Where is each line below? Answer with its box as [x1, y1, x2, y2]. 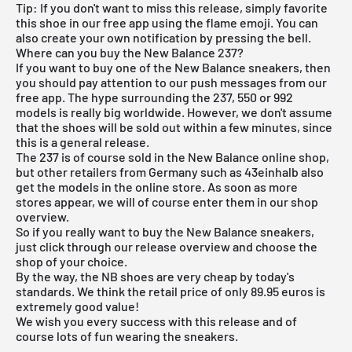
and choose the [230, 238, 317, 254]
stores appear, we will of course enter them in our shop [16, 193, 318, 209]
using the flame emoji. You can [149, 14, 318, 30]
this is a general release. [16, 134, 149, 149]
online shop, [259, 148, 329, 164]
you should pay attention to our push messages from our [16, 74, 327, 90]
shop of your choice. [16, 253, 127, 269]
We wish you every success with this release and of [16, 313, 297, 328]
